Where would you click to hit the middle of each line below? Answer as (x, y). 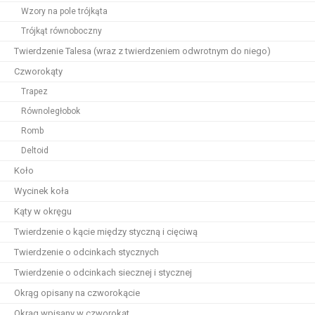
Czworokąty (38, 71)
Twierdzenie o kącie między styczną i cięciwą (106, 232)
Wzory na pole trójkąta (64, 11)
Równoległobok (51, 111)
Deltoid (35, 150)
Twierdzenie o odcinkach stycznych (86, 252)
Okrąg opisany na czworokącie (77, 293)
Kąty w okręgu (43, 211)
